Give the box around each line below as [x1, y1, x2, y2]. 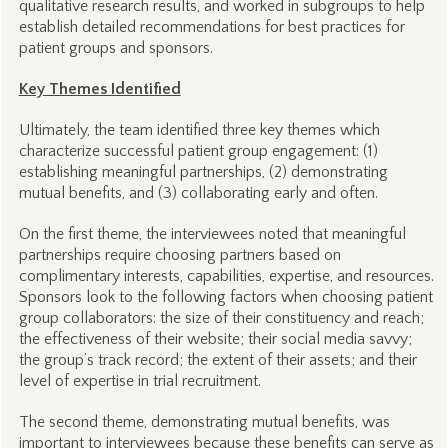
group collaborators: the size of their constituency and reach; [18, 309, 424, 327]
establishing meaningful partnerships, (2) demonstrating [18, 163, 388, 181]
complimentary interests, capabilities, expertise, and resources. [18, 267, 434, 285]
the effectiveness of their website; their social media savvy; [18, 330, 412, 348]
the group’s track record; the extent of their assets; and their [18, 351, 417, 369]
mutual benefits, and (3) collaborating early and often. [18, 184, 378, 202]
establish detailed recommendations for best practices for [18, 18, 405, 36]
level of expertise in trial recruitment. [18, 372, 261, 390]
